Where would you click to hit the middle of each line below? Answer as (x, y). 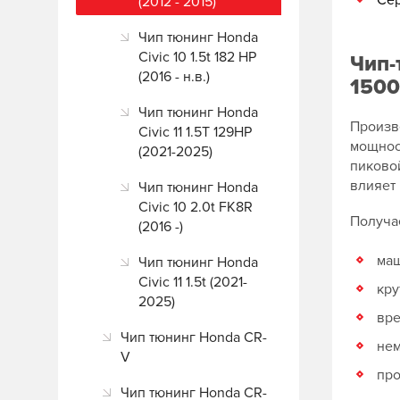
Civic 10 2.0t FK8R (196, 207)
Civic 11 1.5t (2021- (193, 282)
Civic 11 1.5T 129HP (195, 132)
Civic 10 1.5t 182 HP (197, 57)
